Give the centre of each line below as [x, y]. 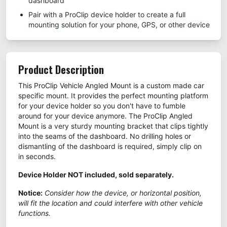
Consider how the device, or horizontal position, [123, 193]
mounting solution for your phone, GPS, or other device [119, 25]
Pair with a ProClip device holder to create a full [107, 15]
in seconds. [37, 157]
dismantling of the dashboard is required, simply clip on [110, 146]
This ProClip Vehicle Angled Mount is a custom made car [111, 86]
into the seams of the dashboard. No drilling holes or [105, 136]
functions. [34, 213]
